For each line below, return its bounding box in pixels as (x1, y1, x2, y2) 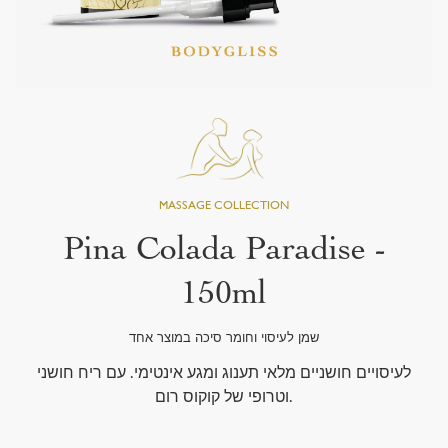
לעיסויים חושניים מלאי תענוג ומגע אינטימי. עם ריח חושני (37, 367, 411, 382)
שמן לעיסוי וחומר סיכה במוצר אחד (129, 333, 319, 345)
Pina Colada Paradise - (62, 229, 386, 268)
